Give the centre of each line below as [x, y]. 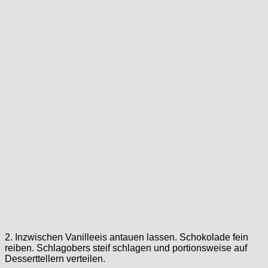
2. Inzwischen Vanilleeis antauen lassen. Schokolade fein [127, 237]
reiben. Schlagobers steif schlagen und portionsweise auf [126, 248]
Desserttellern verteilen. [55, 258]
